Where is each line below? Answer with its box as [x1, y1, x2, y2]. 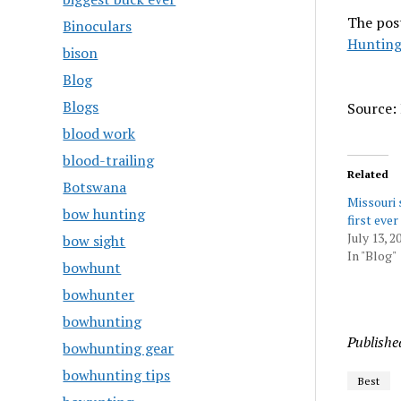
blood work [63, 124, 136, 143]
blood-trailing [63, 150, 155, 170]
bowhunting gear [63, 338, 175, 358]
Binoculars [63, 16, 132, 36]
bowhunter [63, 285, 135, 304]
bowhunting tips [63, 365, 171, 385]
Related [346, 167, 388, 181]
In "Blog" [346, 247, 397, 264]
